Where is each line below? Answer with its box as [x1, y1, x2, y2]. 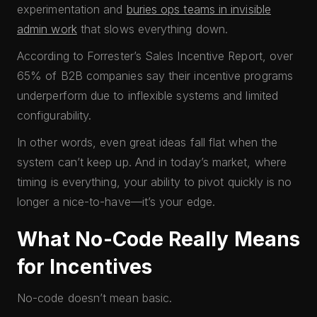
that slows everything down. [76, 22, 229, 36]
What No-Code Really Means [17, 227, 300, 251]
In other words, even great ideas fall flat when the [17, 135, 278, 149]
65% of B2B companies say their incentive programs [17, 69, 293, 83]
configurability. [17, 108, 92, 122]
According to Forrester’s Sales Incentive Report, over [17, 49, 294, 63]
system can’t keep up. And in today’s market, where [17, 155, 287, 169]
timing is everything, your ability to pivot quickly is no [17, 175, 292, 189]
